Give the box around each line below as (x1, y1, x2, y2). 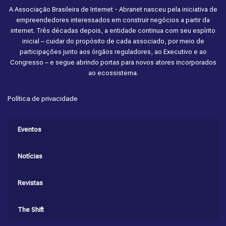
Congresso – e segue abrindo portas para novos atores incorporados (10, 59, 216, 67)
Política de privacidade (8, 94, 78, 103)
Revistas (18, 179, 43, 187)
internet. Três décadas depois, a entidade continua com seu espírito (11, 27, 215, 35)
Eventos (18, 126, 41, 134)
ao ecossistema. (88, 69, 138, 77)
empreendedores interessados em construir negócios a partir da (16, 16, 210, 24)
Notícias (18, 152, 42, 160)
